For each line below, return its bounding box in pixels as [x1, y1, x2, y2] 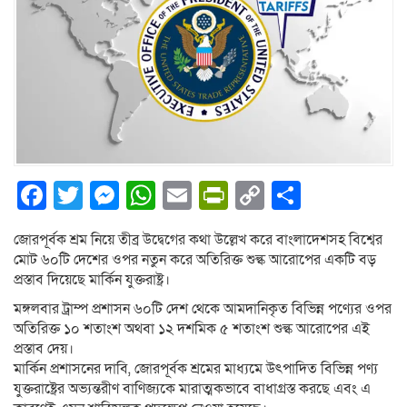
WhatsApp [155, 176, 290, 215]
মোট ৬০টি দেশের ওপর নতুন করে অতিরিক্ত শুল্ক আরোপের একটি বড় [14, 250, 376, 271]
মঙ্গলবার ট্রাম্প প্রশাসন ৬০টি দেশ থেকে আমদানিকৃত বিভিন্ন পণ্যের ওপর [14, 299, 392, 320]
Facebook [46, 176, 175, 215]
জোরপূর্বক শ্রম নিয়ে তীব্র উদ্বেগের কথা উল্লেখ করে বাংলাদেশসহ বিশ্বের [14, 230, 382, 251]
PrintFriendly [228, 176, 392, 215]
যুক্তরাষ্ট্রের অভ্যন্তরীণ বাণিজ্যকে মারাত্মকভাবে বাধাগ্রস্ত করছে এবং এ [14, 379, 371, 400]
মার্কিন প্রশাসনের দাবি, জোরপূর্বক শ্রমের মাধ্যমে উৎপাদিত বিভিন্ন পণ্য [14, 359, 378, 380]
